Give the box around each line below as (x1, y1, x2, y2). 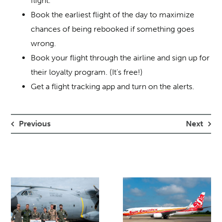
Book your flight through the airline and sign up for (31, 53, 210, 62)
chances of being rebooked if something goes (31, 24, 195, 34)
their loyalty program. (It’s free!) (31, 67, 143, 77)
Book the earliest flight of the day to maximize (31, 9, 195, 19)
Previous (19, 119, 51, 129)
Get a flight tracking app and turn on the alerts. (31, 81, 195, 91)
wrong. (31, 38, 56, 48)
